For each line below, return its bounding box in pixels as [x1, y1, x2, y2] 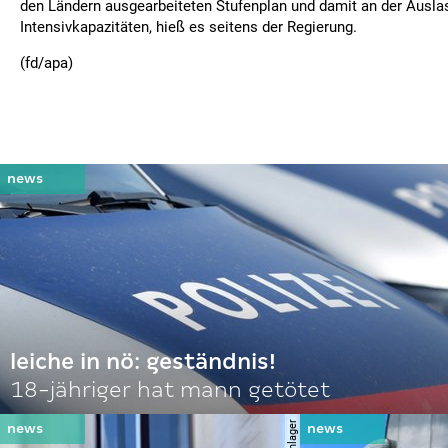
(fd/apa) [20, 54, 73, 72]
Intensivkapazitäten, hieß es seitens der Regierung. [20, 18, 357, 36]
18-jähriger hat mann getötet [10, 377, 330, 402]
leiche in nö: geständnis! [10, 349, 276, 374]
